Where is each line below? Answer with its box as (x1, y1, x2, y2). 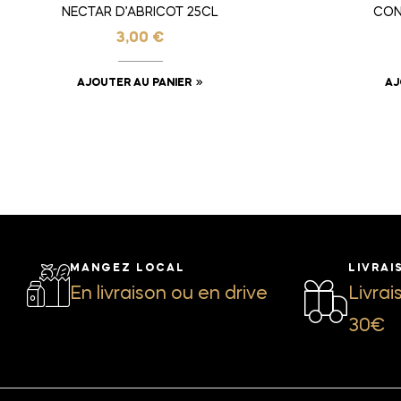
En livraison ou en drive (70, 286, 268, 304)
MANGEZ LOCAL (70, 263, 185, 275)
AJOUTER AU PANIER (77, 78, 192, 90)
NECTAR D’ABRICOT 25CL (62, 6, 219, 20)
